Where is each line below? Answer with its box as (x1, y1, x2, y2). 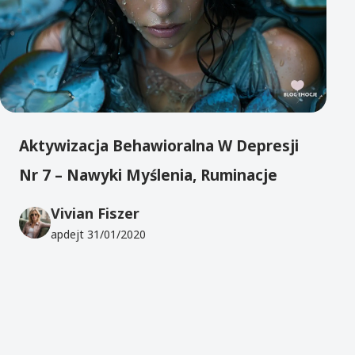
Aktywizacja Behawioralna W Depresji (19, 135, 299, 156)
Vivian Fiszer (51, 204, 139, 223)
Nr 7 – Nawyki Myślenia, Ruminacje (19, 164, 277, 185)
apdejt (51, 227, 87, 242)
